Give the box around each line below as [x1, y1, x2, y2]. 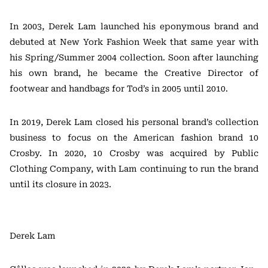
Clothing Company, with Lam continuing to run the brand [10, 164, 258, 173]
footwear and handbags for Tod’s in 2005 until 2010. [10, 84, 228, 93]
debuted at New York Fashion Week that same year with [10, 37, 258, 47]
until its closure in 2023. [10, 179, 111, 189]
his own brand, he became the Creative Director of [10, 68, 258, 78]
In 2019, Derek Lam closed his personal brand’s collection [10, 117, 258, 127]
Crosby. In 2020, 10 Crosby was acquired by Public [10, 148, 258, 158]
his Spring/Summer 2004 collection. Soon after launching [10, 53, 258, 62]
